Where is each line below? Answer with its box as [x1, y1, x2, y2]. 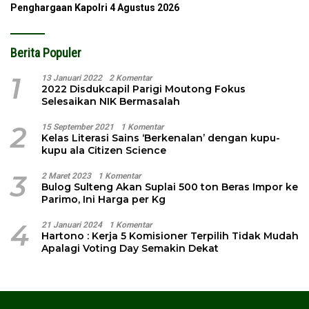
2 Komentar [109, 72, 152, 83]
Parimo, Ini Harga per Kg [41, 192, 166, 206]
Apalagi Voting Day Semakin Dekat [41, 241, 219, 255]
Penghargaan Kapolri [10, 1, 108, 13]
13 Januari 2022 [41, 72, 102, 83]
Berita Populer [10, 45, 81, 60]
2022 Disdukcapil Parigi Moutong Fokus [41, 82, 246, 95]
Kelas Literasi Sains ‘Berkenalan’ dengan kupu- [41, 131, 280, 144]
